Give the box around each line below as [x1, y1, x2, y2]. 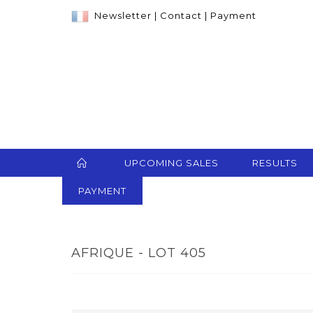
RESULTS [252, 157, 298, 169]
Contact [160, 10, 202, 21]
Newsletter [94, 10, 152, 21]
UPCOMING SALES [124, 157, 219, 169]
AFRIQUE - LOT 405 [71, 245, 206, 261]
